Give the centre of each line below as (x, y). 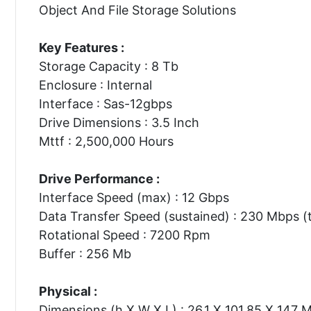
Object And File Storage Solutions (137, 10)
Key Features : (81, 47)
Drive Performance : (99, 178)
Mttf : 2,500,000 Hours (106, 141)
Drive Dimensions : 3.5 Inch (119, 122)
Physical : (68, 291)
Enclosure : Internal (95, 85)
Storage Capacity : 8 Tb (108, 66)
